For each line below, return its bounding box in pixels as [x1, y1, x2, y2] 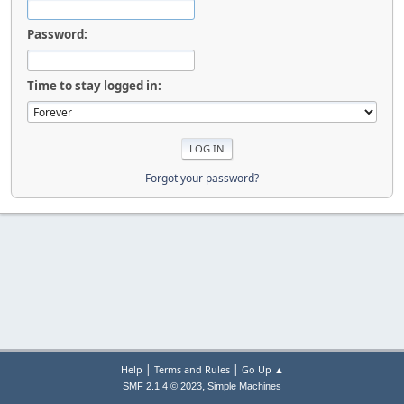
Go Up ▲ [241, 363, 284, 376]
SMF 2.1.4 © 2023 [123, 381, 202, 391]
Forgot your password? [145, 170, 259, 186]
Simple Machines [207, 381, 281, 391]
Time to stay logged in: [27, 77, 161, 94]
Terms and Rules [153, 363, 230, 376]
